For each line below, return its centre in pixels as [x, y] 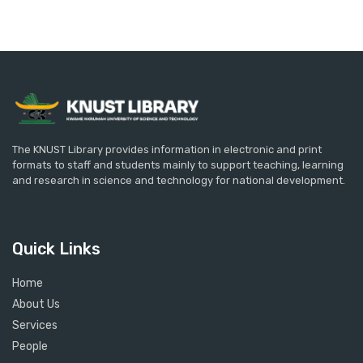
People [30, 347]
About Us [36, 305]
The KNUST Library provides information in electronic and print [167, 150]
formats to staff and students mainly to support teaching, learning [178, 165]
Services [35, 326]
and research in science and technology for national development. [179, 181]
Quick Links [56, 249]
